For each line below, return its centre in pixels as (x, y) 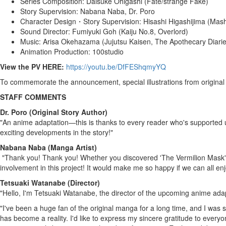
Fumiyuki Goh (94, 31)
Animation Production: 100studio (72, 51)
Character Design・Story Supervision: (82, 21)
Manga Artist (72, 147)
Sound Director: (46, 31)
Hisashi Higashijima (174, 21)
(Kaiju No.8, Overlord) (152, 31)
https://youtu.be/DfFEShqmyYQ (116, 67)
